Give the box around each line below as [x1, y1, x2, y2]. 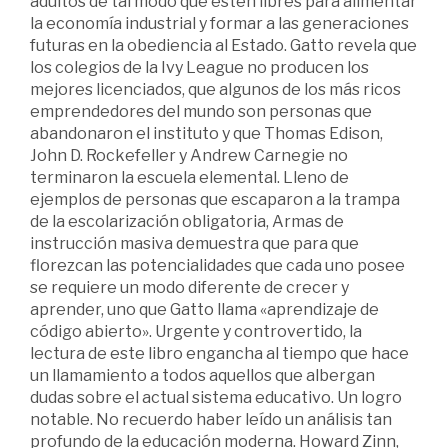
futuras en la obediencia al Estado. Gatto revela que [30, 36, 417, 56]
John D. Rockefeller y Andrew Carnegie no [30, 146, 348, 166]
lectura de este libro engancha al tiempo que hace [30, 344, 409, 364]
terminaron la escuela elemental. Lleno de [30, 168, 349, 188]
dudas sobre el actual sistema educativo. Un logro [30, 388, 402, 408]
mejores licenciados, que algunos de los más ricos [30, 80, 401, 100]
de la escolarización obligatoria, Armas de [30, 212, 344, 232]
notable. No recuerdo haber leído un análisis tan [30, 410, 392, 430]
